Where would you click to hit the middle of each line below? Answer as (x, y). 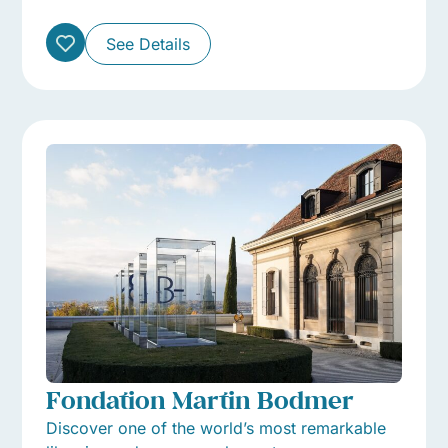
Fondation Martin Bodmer (200, 399)
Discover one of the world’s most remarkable (216, 427)
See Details (148, 44)
